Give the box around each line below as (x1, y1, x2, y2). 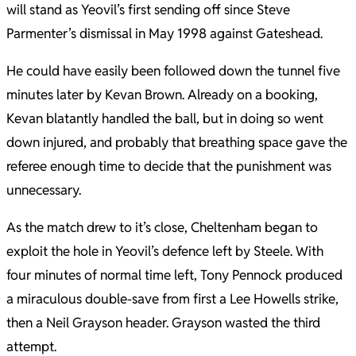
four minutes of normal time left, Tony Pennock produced (6, 266, 342, 284)
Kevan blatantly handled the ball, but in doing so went (6, 110, 323, 127)
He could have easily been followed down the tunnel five (6, 62, 340, 79)
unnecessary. (6, 181, 81, 199)
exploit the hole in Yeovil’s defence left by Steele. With (6, 242, 323, 260)
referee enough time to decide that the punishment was (6, 157, 331, 175)
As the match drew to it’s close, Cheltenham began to (6, 219, 318, 236)
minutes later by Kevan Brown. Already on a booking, (6, 86, 318, 103)
